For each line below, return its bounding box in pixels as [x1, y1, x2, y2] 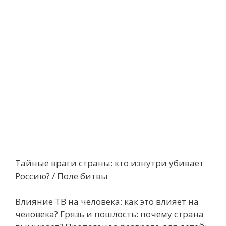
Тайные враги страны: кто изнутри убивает [15, 157, 204, 169]
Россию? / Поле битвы [15, 170, 108, 182]
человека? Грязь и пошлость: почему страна [15, 208, 204, 220]
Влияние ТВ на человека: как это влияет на [15, 195, 199, 207]
